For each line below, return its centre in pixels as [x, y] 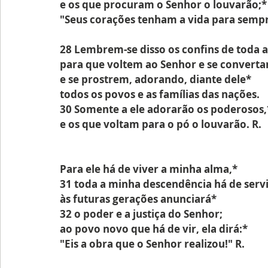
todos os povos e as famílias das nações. [160, 94]
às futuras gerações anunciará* [138, 199]
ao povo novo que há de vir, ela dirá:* [154, 229]
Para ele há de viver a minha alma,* [149, 169]
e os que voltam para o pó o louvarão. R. [161, 124]
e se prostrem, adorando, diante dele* [156, 79]
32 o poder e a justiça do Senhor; [141, 214]
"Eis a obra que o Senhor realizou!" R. [152, 244]
